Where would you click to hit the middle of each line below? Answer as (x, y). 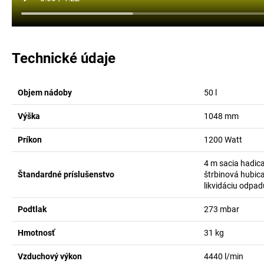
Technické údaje (64, 58)
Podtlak (32, 209)
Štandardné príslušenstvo (66, 174)
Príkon (30, 140)
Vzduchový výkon (50, 256)
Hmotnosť (36, 233)
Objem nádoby (45, 93)
